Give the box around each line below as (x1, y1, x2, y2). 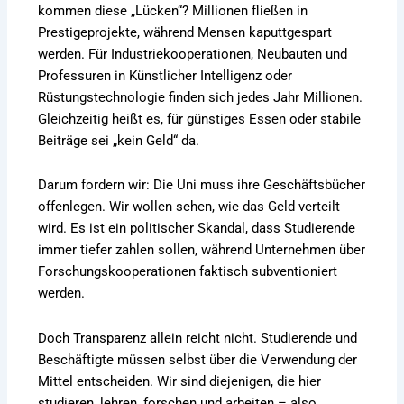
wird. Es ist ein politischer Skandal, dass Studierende (38, 220, 356, 237)
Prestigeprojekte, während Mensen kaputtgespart (38, 23, 333, 41)
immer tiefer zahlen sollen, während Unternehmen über (38, 242, 366, 259)
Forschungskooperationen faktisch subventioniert (38, 263, 338, 280)
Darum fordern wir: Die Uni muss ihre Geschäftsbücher (38, 177, 366, 194)
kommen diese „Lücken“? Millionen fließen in (38, 2, 308, 19)
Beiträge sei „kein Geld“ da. (38, 132, 200, 149)
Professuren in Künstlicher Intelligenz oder (38, 67, 293, 84)
